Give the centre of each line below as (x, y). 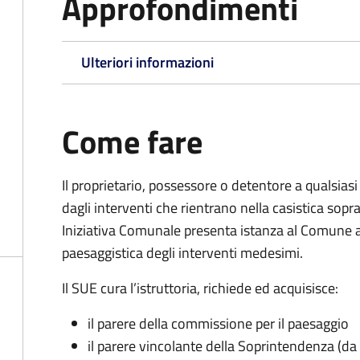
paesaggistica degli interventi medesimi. (182, 253)
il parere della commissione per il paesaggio (218, 323)
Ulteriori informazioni (147, 62)
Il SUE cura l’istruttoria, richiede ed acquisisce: (200, 288)
